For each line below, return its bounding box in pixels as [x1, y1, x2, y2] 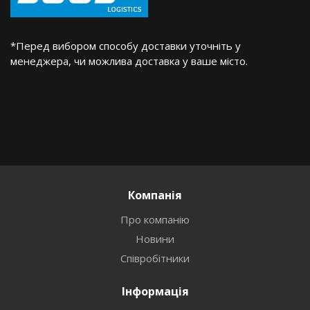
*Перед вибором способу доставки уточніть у [10, 39, 241, 53]
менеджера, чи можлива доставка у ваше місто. [10, 54, 248, 68]
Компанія [128, 188, 182, 203]
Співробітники [120, 251, 190, 265]
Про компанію [120, 212, 190, 226]
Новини [136, 232, 174, 246]
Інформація [121, 284, 189, 299]
